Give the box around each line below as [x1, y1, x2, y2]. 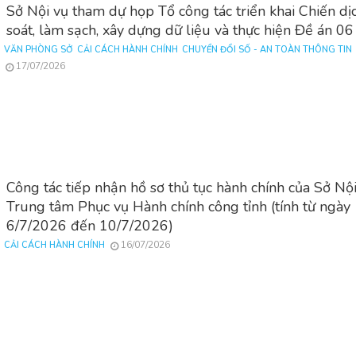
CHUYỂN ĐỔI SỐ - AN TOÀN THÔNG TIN [182, 44, 353, 56]
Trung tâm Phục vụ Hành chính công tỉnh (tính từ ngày [6, 196, 351, 216]
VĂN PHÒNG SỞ [4, 44, 74, 56]
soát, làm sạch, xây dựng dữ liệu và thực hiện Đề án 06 [6, 21, 354, 41]
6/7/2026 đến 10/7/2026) [6, 215, 174, 235]
